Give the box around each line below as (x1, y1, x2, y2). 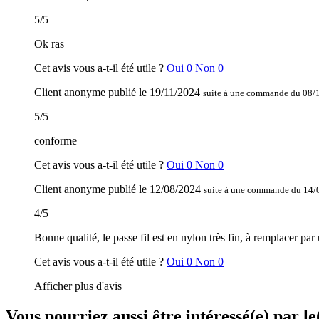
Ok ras (34, 38, 64, 51)
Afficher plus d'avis (34, 280, 122, 293)
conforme (34, 135, 77, 147)
